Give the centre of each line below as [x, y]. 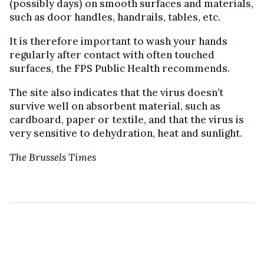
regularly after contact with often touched [112, 55]
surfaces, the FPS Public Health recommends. [120, 68]
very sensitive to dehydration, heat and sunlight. [126, 133]
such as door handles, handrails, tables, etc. [115, 17]
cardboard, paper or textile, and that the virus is [127, 119]
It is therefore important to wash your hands [118, 41]
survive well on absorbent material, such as [115, 106]
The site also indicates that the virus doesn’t [116, 92]
